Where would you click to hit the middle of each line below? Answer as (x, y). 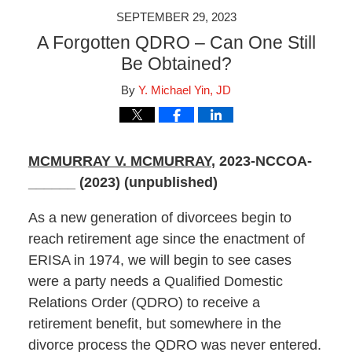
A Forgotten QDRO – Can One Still (176, 42)
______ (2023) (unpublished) (123, 183)
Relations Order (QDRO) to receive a (144, 303)
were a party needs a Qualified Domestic (155, 282)
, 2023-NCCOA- (261, 161)
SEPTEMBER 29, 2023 (176, 17)
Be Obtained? (176, 64)
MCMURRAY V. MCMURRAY (119, 161)
